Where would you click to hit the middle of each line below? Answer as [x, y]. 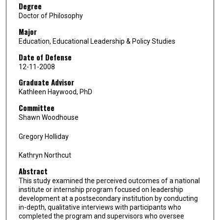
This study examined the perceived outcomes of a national [109, 180]
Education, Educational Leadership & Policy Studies [97, 41]
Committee [36, 107]
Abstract [33, 171]
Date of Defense [45, 57]
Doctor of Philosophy [51, 16]
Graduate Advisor [46, 82]
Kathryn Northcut [45, 155]
